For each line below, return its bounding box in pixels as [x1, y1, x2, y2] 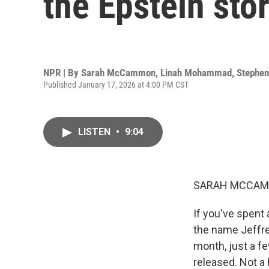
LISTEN [78, 126, 113, 138]
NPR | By [43, 66, 81, 79]
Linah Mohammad [160, 66, 232, 79]
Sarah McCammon [81, 66, 156, 79]
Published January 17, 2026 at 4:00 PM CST [43, 79, 189, 89]
